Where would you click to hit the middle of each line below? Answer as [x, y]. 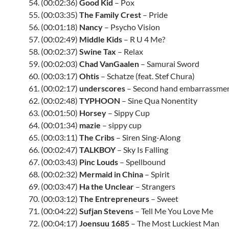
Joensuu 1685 [104, 223]
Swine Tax [98, 51]
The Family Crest [110, 15]
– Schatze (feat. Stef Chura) [147, 76]
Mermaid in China [111, 174]
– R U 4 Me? [144, 39]
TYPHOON [100, 100]
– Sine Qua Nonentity [159, 100]
